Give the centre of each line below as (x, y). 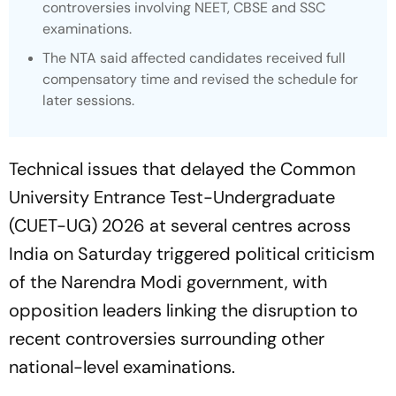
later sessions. (88, 100)
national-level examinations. (122, 367)
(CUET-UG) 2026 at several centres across (180, 225)
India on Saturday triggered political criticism (192, 254)
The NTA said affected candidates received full (194, 58)
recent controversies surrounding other (167, 339)
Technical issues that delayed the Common (182, 169)
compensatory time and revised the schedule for (200, 79)
